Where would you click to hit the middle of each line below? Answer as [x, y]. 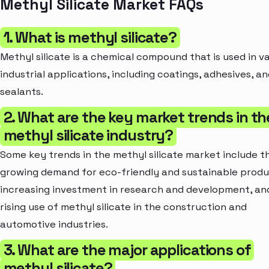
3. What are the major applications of [127, 249]
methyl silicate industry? [88, 135]
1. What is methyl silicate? [90, 37]
